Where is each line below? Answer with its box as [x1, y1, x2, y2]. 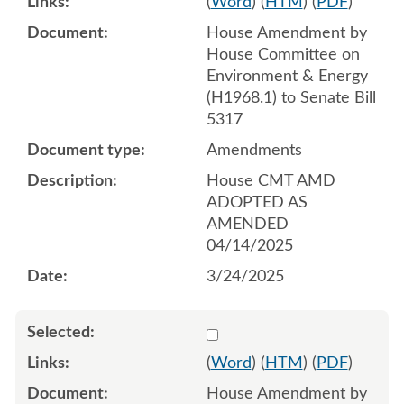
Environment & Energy [206, 68, 368, 85]
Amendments [206, 142, 302, 159]
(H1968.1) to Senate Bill [206, 89, 376, 106]
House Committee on [206, 46, 360, 63]
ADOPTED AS [206, 194, 308, 211]
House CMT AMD [206, 172, 335, 189]
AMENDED [206, 216, 289, 233]
